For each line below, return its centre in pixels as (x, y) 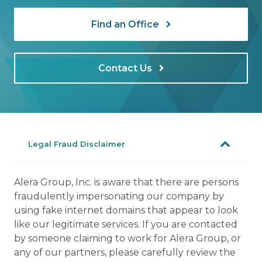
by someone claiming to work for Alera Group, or (127, 239)
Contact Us (126, 68)
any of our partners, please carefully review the (125, 253)
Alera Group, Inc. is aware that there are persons (126, 182)
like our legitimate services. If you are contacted (126, 225)
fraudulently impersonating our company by (119, 196)
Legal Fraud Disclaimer (77, 144)
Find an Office (126, 24)
